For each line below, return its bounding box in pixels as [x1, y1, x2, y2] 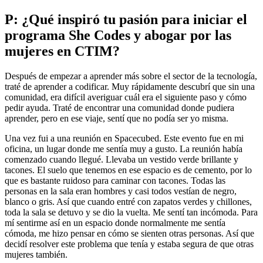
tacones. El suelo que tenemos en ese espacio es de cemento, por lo [5, 164, 252, 175]
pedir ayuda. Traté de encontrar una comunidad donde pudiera [5, 102, 234, 113]
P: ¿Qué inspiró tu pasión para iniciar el [5, 11, 247, 27]
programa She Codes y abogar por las [5, 27, 231, 43]
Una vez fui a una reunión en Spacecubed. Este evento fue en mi [5, 133, 244, 143]
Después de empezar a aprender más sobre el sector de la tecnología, [5, 70, 257, 81]
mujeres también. [5, 249, 68, 259]
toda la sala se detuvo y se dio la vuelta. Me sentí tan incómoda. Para [5, 207, 258, 217]
